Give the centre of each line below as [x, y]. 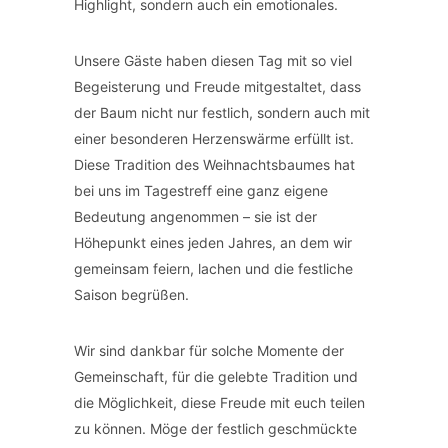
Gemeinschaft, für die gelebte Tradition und [216, 376]
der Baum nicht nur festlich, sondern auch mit [222, 112]
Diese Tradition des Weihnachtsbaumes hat [214, 164]
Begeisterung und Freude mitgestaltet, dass [217, 86]
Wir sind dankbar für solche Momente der [209, 350]
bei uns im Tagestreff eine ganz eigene [201, 190]
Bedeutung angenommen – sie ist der [195, 216]
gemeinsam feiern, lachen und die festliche [213, 268]
